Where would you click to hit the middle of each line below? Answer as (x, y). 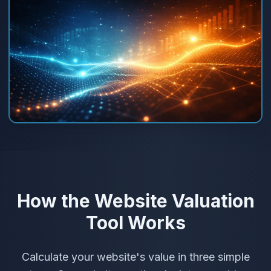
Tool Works (135, 222)
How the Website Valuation (135, 201)
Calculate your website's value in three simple (135, 256)
